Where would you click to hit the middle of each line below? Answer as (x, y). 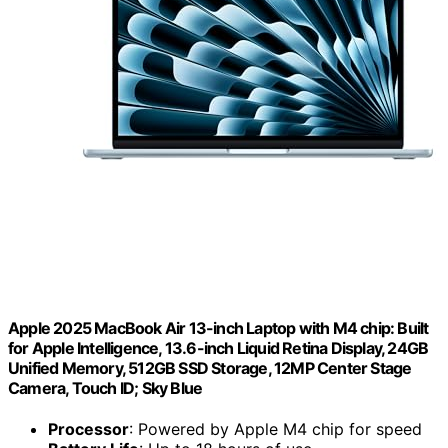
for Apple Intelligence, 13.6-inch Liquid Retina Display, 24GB (218, 348)
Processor (88, 429)
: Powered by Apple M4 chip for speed (275, 429)
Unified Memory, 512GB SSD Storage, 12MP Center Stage (210, 368)
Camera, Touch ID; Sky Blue (105, 388)
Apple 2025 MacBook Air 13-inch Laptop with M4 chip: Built (218, 328)
